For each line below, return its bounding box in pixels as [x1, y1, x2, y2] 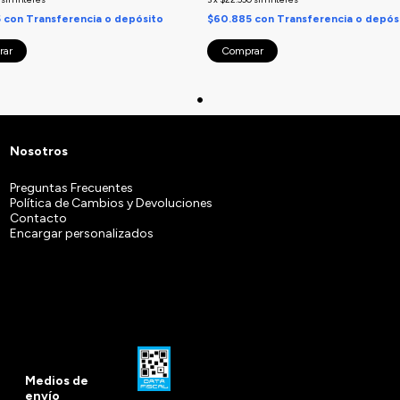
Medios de [24, 373, 88, 389]
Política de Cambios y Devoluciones [9, 195, 212, 211]
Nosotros [9, 143, 68, 159]
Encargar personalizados [9, 225, 154, 241]
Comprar [221, 44, 263, 57]
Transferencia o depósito [26, 12, 163, 25]
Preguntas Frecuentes [9, 179, 133, 196]
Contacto [9, 210, 67, 226]
